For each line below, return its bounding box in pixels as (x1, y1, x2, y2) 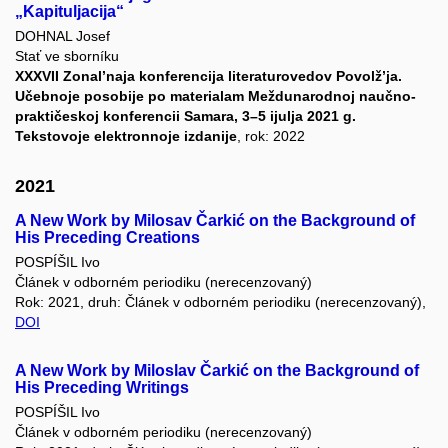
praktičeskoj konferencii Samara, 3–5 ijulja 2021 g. (15, 108, 356, 125)
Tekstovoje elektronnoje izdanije (15, 128, 237, 145)
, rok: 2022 (237, 128, 305, 145)
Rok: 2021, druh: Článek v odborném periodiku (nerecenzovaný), (15, 294, 426, 311)
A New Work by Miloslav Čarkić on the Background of (15, 362, 419, 380)
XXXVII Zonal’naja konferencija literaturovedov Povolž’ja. (15, 68, 402, 85)
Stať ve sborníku (15, 48, 119, 65)
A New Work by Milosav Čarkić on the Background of (15, 211, 415, 229)
